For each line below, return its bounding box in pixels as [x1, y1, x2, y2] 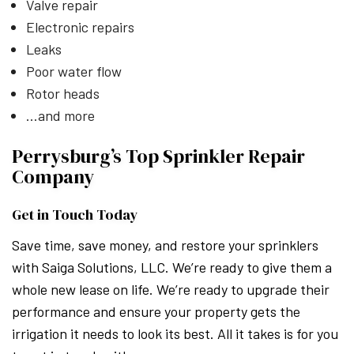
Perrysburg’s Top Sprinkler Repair [12, 142, 305, 169]
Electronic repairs [25, 17, 134, 36]
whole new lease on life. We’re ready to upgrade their [12, 280, 330, 298]
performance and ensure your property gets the [12, 302, 300, 320]
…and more [25, 106, 95, 124]
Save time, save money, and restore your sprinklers [12, 235, 318, 254]
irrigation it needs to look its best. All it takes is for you [12, 324, 338, 342]
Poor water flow [25, 62, 122, 80]
